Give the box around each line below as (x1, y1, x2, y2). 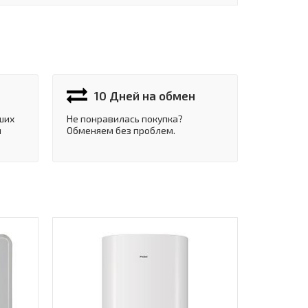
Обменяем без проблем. (67, 124, 175, 137)
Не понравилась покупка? (67, 113, 183, 125)
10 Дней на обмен (94, 89, 195, 103)
